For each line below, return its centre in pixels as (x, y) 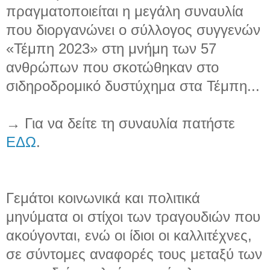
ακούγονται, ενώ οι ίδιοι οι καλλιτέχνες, (129, 236)
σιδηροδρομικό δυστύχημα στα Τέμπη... (133, 86)
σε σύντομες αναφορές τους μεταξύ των (134, 254)
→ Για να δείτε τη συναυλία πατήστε (121, 124)
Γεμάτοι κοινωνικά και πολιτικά (103, 198)
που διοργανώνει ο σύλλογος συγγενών (133, 30)
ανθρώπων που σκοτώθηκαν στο (112, 67)
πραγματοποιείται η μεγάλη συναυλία (125, 11)
